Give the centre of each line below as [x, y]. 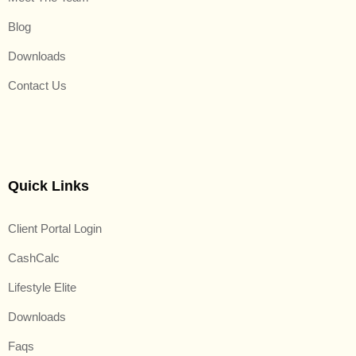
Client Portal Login [55, 228]
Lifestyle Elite [42, 287]
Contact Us [37, 85]
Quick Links [48, 186]
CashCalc [34, 257]
